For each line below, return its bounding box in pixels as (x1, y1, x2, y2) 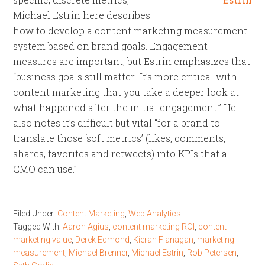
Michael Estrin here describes (13, 9, 151, 21)
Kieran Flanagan (133, 235, 194, 244)
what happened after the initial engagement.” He (13, 101, 237, 114)
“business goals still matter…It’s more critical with (13, 70, 238, 83)
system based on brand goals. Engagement (13, 40, 208, 52)
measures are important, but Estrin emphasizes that (13, 55, 251, 67)
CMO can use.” (13, 163, 77, 175)
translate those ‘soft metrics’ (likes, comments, (13, 132, 226, 144)
